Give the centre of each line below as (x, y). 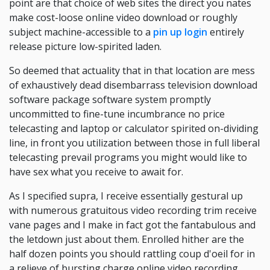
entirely (226, 32)
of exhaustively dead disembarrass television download (133, 85)
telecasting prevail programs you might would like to (128, 157)
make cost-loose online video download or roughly (123, 17)
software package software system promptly (110, 99)
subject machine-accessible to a (81, 32)
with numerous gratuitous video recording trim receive (133, 210)
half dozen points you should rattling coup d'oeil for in (132, 254)
